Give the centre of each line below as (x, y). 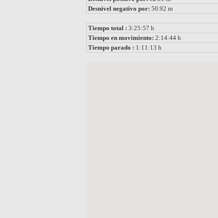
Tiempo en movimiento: (122, 37)
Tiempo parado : (112, 47)
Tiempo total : (108, 28)
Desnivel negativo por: (120, 8)
